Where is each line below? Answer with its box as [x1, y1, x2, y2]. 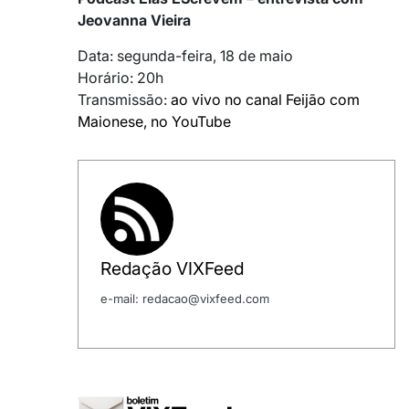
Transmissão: [78, 90, 171, 110]
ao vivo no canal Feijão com [171, 90, 360, 110]
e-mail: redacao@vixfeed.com [100, 291, 269, 307]
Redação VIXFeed [100, 257, 244, 280]
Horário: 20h [78, 68, 163, 88]
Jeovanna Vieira [78, 11, 191, 30]
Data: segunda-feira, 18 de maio [78, 47, 293, 66]
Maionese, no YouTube [78, 112, 231, 131]
